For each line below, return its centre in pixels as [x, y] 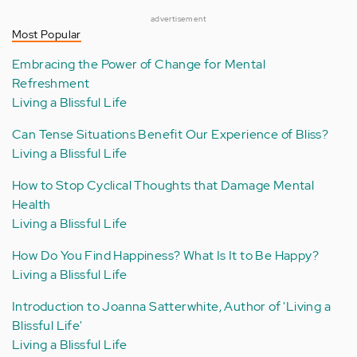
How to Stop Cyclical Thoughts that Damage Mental [163, 185]
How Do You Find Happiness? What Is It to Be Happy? [165, 255]
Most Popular [47, 34]
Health [31, 204]
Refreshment [51, 83]
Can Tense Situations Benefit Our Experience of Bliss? [171, 134]
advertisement [178, 18]
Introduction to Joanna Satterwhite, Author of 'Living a [171, 306]
